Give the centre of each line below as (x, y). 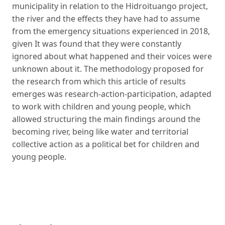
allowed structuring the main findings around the (106, 119)
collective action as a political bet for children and (106, 144)
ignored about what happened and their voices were (112, 56)
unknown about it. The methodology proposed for (108, 69)
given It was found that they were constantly (97, 43)
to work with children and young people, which (101, 106)
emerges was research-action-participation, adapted (112, 94)
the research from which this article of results (99, 81)
